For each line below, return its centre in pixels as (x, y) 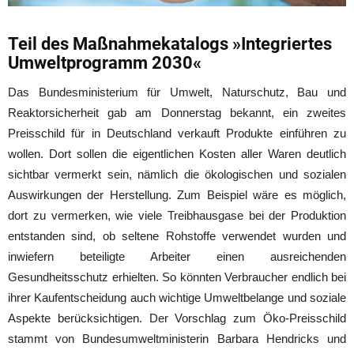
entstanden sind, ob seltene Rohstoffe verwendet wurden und (177, 235)
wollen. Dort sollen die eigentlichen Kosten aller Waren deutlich (177, 153)
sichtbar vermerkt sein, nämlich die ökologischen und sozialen (177, 174)
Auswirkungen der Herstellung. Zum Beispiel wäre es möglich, (177, 194)
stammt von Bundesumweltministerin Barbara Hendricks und (177, 338)
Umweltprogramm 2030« (105, 62)
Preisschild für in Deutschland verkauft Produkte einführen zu (177, 133)
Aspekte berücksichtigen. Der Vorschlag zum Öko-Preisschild (177, 318)
